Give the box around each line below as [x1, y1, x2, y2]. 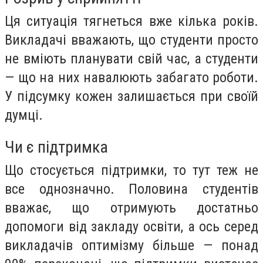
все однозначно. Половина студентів [5, 180, 258, 197]
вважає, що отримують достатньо [5, 199, 258, 216]
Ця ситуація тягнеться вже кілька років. [5, 13, 258, 30]
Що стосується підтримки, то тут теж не [5, 161, 258, 178]
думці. [5, 107, 43, 124]
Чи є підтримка [5, 137, 108, 157]
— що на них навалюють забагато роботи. [5, 69, 258, 86]
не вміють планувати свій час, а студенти [5, 50, 258, 68]
